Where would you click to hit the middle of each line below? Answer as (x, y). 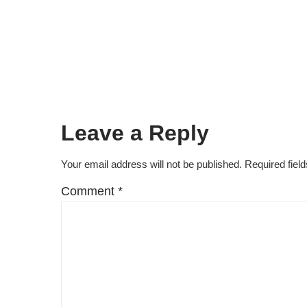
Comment (89, 191)
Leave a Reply (135, 133)
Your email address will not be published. (151, 164)
